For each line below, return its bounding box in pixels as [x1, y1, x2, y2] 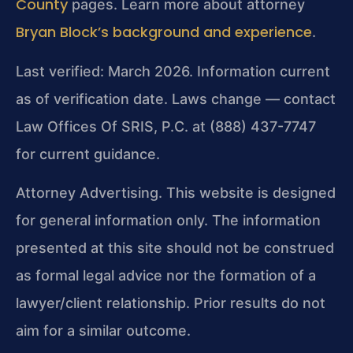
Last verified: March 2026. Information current [16, 62, 330, 80]
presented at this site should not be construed [16, 240, 334, 257]
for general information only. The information [16, 212, 321, 229]
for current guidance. [16, 145, 160, 162]
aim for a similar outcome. [16, 322, 191, 340]
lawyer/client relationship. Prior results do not [16, 295, 325, 312]
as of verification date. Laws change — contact [16, 90, 336, 107]
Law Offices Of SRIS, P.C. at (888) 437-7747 [16, 117, 316, 135]
